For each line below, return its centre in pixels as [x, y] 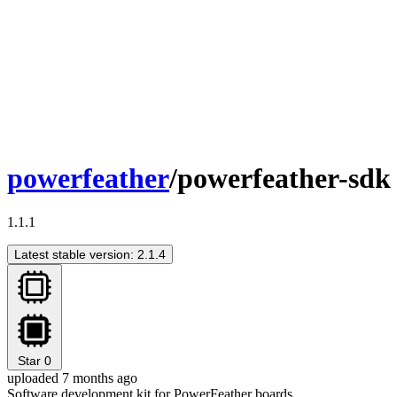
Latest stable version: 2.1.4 [90, 254]
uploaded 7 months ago [72, 378]
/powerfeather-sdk [280, 179]
